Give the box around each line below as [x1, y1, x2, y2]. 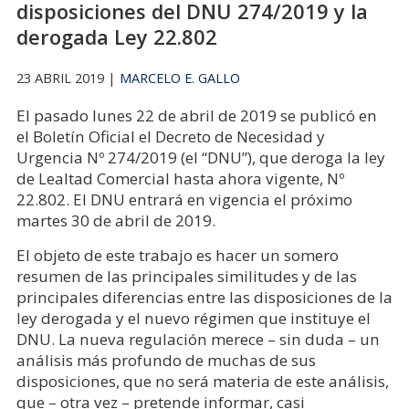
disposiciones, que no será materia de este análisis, [16, 371, 389, 392]
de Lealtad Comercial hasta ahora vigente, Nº [16, 168, 344, 189]
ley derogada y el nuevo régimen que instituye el [16, 308, 371, 329]
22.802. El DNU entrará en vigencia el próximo [16, 189, 352, 210]
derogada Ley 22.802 [16, 24, 217, 50]
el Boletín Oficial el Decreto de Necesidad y [16, 126, 325, 147]
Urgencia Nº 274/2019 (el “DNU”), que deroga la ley [16, 147, 385, 168]
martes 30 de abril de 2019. [16, 210, 215, 231]
